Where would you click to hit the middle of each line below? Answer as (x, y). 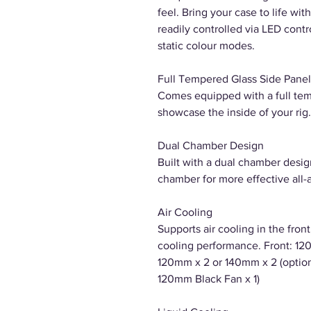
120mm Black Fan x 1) (209, 279)
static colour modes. (206, 45)
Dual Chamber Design (211, 145)
